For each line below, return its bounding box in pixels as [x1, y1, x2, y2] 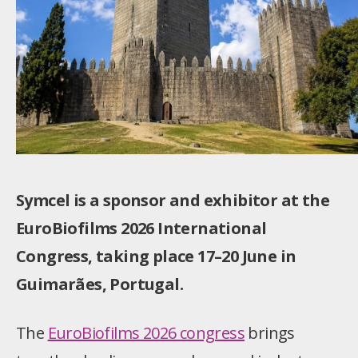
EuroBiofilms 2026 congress [47, 322, 245, 344]
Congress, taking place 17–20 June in [16, 245, 296, 268]
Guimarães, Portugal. [16, 273, 183, 296]
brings [245, 322, 295, 344]
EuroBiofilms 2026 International [16, 217, 267, 240]
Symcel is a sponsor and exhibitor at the [16, 189, 329, 212]
